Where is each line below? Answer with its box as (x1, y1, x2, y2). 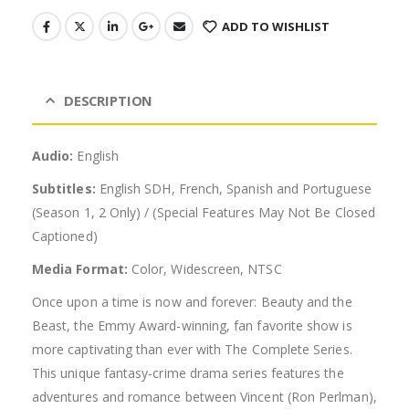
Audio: (32, 146, 74, 164)
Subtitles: (32, 179, 96, 197)
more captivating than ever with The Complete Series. (32, 340, 352, 358)
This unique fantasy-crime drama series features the (32, 363, 344, 382)
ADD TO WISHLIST (221, 18, 330, 36)
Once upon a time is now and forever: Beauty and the (32, 292, 352, 310)
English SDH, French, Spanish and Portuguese (95, 179, 372, 197)
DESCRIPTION (63, 90, 153, 110)
